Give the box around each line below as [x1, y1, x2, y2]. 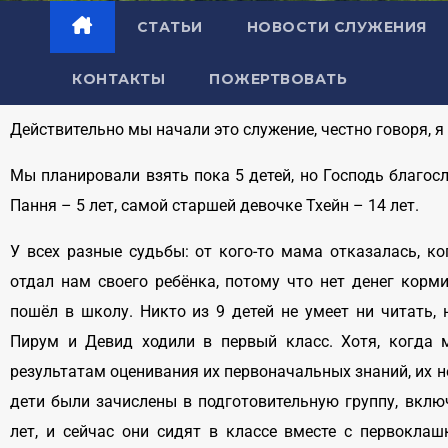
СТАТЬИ [136, 18, 203, 37]
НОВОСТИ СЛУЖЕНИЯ [246, 18, 427, 37]
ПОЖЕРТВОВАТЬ [209, 70, 347, 89]
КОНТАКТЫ [72, 70, 165, 89]
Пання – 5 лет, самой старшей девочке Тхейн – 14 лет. [10, 196, 419, 216]
